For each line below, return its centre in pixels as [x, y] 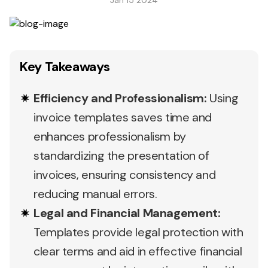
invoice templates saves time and [123, 117]
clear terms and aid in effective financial [138, 251]
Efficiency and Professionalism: [120, 98]
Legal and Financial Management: [127, 213]
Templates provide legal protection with [138, 232]
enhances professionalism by [110, 136]
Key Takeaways [65, 67]
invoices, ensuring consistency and [125, 175]
